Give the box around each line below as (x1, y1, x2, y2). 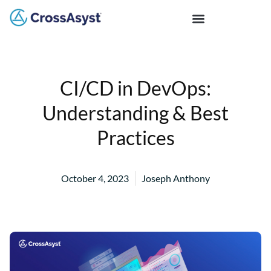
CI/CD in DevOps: (60, 76, 211, 100)
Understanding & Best (42, 101, 229, 125)
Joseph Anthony (142, 172, 210, 184)
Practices (96, 126, 175, 149)
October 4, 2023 (61, 172, 129, 184)
